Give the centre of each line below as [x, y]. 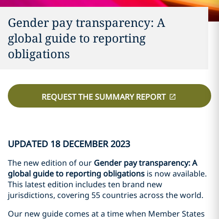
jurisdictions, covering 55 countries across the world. [107, 195]
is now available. [176, 174]
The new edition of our [51, 163]
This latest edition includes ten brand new [85, 185]
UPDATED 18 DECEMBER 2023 [69, 144]
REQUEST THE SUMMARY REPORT [104, 97]
